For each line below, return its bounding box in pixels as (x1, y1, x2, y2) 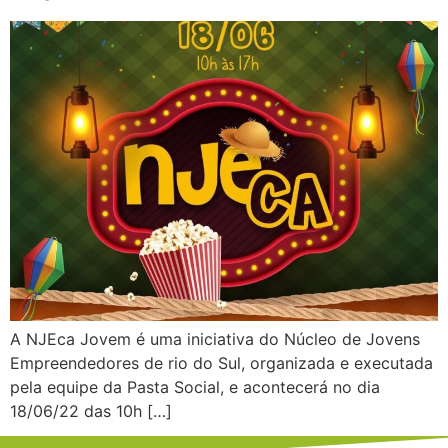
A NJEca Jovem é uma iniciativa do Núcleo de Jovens (10, 328, 420, 349)
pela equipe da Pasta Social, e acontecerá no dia (10, 376, 380, 397)
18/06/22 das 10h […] (10, 400, 172, 421)
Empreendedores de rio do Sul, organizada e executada (10, 352, 433, 373)
